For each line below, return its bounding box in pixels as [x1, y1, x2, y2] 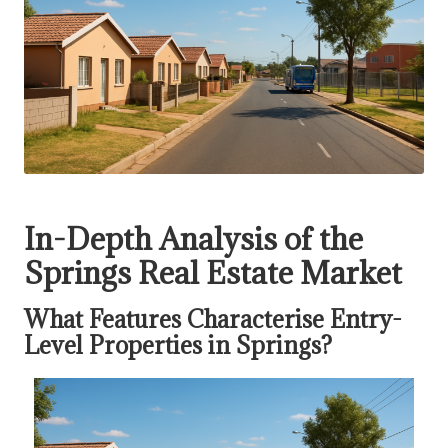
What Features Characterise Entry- [24, 303, 402, 334]
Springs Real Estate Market [24, 252, 402, 292]
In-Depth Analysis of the [24, 218, 363, 258]
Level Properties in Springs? [24, 329, 332, 360]
